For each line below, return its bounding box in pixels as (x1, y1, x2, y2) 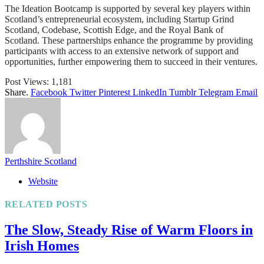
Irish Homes (5, 238, 79, 254)
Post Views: (5, 76, 49, 87)
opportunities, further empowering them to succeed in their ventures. (5, 56, 258, 67)
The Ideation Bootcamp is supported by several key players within (5, 3, 250, 14)
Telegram (199, 87, 233, 97)
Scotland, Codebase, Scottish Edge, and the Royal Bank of (5, 24, 223, 35)
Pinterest (98, 87, 130, 97)
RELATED (5, 199, 56, 210)
